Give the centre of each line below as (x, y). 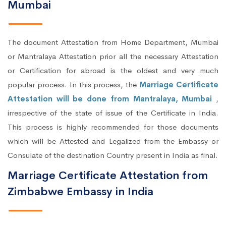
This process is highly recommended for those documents (113, 127)
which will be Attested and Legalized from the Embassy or (113, 141)
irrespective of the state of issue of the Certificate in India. (113, 113)
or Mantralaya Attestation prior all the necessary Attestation (113, 56)
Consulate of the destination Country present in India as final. (113, 155)
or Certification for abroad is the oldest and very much (113, 71)
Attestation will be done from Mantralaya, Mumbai (112, 99)
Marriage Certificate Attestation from (108, 176)
